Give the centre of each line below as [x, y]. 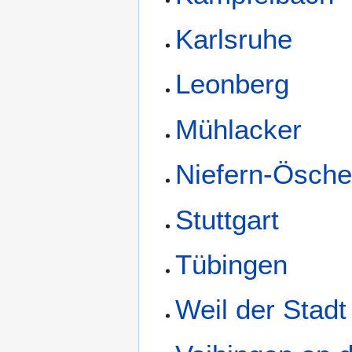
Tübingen [232, 264]
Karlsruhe [234, 38]
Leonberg [233, 84]
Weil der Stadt [261, 310]
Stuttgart [227, 219]
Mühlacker [239, 129]
